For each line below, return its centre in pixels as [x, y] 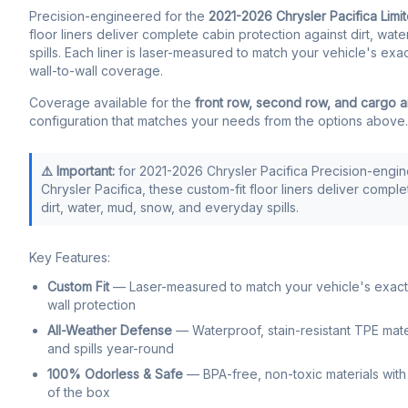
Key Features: [70, 257]
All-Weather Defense [110, 330]
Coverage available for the [112, 102]
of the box [79, 392]
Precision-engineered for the [119, 16]
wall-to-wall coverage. [96, 71]
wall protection [92, 305]
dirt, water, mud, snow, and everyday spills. [170, 207]
